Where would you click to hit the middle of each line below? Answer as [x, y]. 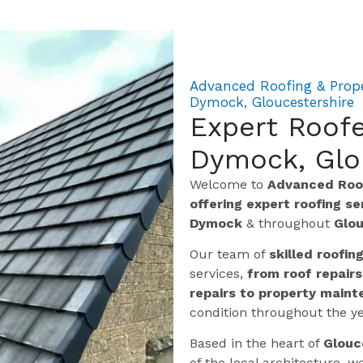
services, [218, 273]
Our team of [229, 254]
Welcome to [228, 184]
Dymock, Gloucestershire [272, 102]
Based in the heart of [256, 344]
